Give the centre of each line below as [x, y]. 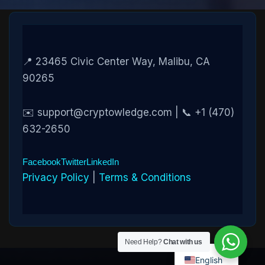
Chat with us [183, 242]
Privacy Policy [56, 177]
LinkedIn [103, 162]
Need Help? [144, 242]
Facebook [42, 162]
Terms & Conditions [145, 177]
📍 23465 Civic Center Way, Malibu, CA [116, 62]
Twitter [74, 162]
